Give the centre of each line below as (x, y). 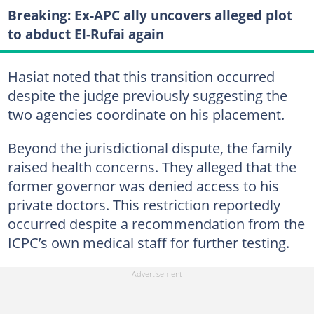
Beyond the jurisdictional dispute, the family (149, 148)
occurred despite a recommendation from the (156, 224)
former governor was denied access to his (143, 186)
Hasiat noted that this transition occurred (141, 76)
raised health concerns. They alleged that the (152, 167)
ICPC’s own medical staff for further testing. (148, 243)
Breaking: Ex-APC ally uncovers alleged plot (150, 15)
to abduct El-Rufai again (86, 34)
